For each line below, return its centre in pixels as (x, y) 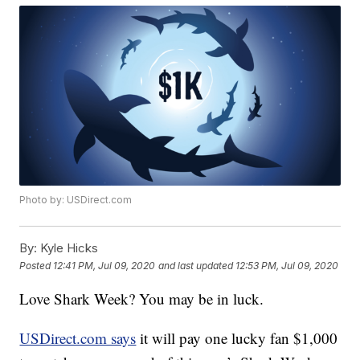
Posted (37, 265)
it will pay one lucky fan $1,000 (237, 338)
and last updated (196, 265)
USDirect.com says (78, 338)
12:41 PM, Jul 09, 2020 (104, 265)
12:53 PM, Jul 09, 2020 (287, 265)
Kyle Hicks (68, 248)
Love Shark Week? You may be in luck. (142, 299)
